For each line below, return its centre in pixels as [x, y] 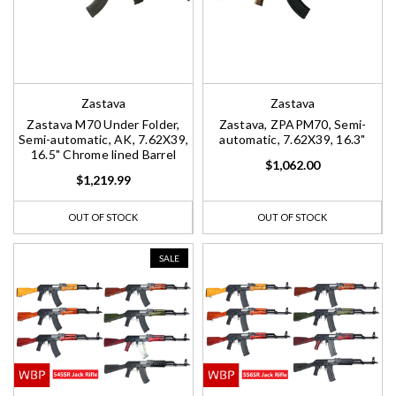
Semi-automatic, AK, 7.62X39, [103, 140]
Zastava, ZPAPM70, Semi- [293, 125]
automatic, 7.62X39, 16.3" [293, 140]
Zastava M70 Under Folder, [103, 125]
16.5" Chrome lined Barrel [103, 155]
